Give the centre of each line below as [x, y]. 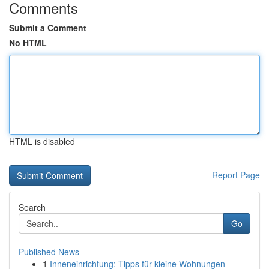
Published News [49, 252]
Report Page [236, 175]
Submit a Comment [48, 28]
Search [32, 207]
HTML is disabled [42, 141]
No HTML [28, 43]
